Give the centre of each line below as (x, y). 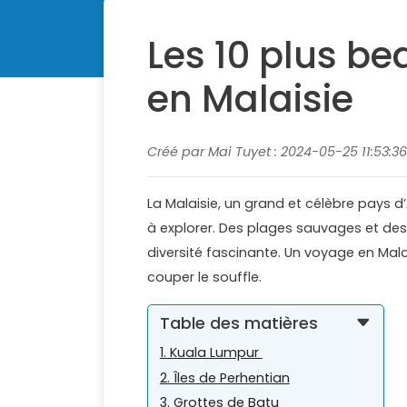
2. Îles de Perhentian (224, 377)
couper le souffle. (204, 278)
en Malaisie (250, 99)
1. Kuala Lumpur (211, 353)
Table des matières (238, 323)
